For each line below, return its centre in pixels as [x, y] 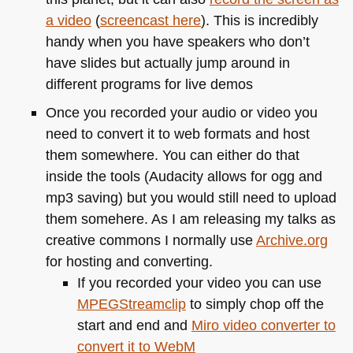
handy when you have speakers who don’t [177, 41]
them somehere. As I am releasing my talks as [190, 219]
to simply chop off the [255, 304]
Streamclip [152, 304]
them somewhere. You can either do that [172, 155]
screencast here [150, 20]
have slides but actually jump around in [167, 62]
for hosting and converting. [129, 262]
